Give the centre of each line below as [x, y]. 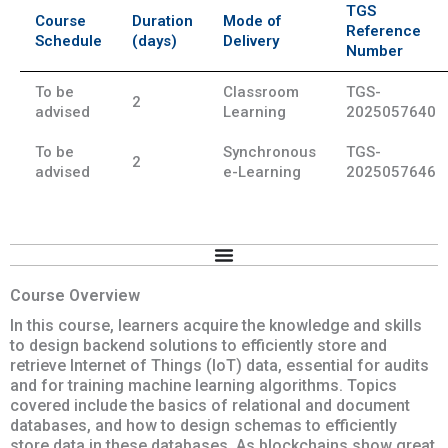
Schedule [68, 40]
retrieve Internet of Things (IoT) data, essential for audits [219, 366]
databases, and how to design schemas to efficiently [203, 426]
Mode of [252, 20]
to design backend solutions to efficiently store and [198, 346]
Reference [383, 30]
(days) [154, 40]
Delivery [251, 40]
